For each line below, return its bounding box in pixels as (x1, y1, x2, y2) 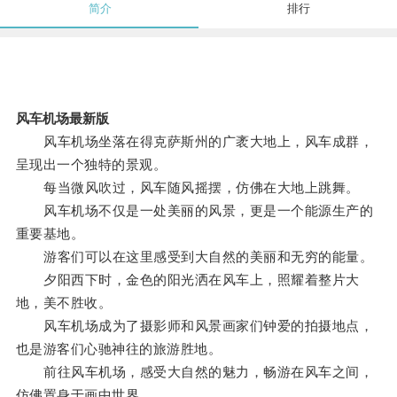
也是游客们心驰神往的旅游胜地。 (15, 341, 222, 357)
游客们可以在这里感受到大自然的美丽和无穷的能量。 (15, 249, 374, 265)
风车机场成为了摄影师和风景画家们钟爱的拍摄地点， (15, 318, 374, 334)
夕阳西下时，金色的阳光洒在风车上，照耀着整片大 (15, 272, 360, 288)
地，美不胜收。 (15, 295, 113, 311)
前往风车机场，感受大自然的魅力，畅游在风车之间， (15, 364, 374, 380)
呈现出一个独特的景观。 (15, 157, 167, 173)
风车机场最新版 (15, 111, 109, 127)
